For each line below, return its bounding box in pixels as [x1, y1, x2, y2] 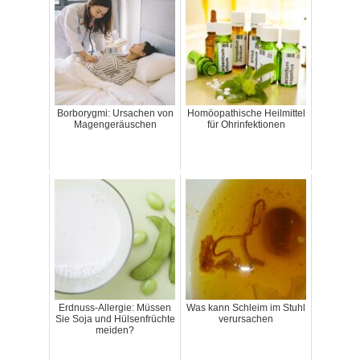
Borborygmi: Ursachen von [56, 108, 174, 120]
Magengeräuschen [73, 119, 157, 131]
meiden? [96, 325, 134, 337]
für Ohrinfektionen [207, 119, 285, 131]
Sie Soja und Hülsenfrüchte [55, 313, 175, 325]
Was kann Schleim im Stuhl [186, 302, 305, 314]
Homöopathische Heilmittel [186, 108, 305, 120]
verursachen [219, 313, 273, 325]
